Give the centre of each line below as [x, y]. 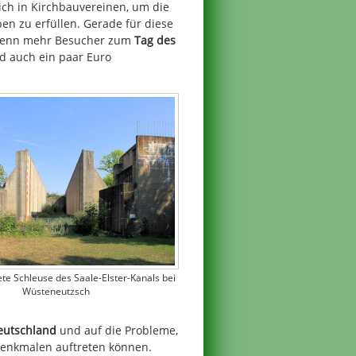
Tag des [155, 40]
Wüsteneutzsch [56, 292]
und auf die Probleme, [117, 330]
